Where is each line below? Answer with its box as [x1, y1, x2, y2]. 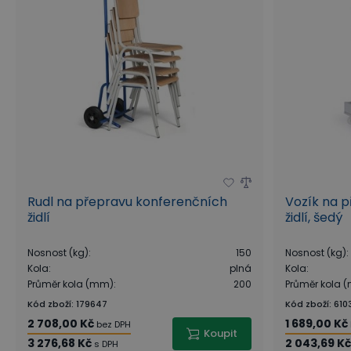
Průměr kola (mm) [27, 277, 114, 291]
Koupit [204, 326, 238, 341]
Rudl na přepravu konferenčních [27, 193, 227, 211]
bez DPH [96, 318, 131, 331]
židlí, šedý [285, 208, 343, 226]
